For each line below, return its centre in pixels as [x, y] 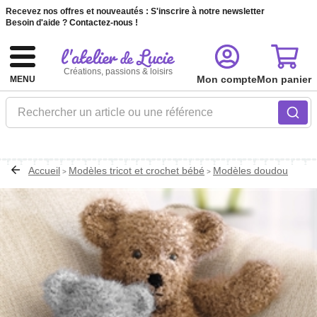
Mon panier [284, 79]
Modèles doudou [250, 171]
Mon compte [227, 79]
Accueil [44, 171]
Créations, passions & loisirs [118, 71]
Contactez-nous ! [104, 23]
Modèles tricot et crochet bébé [137, 171]
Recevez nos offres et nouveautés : [77, 11]
